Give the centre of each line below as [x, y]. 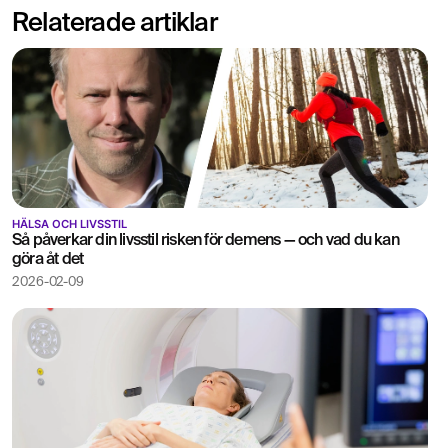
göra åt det [48, 259]
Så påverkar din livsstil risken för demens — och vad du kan [205, 240]
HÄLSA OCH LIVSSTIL [69, 223]
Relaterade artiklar [114, 23]
